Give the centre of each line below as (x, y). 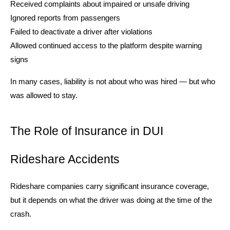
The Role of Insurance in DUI (87, 131)
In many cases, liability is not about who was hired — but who (113, 81)
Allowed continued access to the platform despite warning (106, 45)
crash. (21, 214)
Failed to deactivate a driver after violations (81, 32)
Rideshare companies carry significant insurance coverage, (110, 186)
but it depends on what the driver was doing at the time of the (111, 200)
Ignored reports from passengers (65, 18)
